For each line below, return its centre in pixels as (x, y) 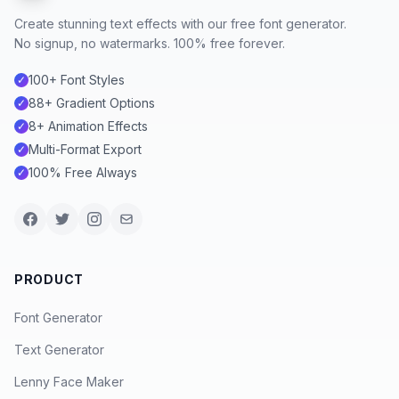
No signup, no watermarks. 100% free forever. (150, 44)
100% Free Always (83, 173)
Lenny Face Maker (69, 382)
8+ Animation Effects (88, 126)
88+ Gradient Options (92, 103)
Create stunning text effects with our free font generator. (180, 24)
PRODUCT (49, 280)
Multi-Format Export (85, 150)
